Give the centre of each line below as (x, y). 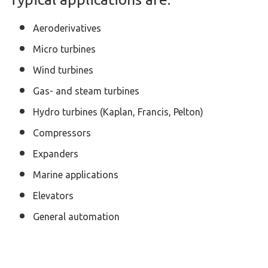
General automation (76, 217)
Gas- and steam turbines (86, 91)
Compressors (62, 133)
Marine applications (76, 175)
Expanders (56, 154)
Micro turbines (64, 49)
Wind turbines (63, 70)
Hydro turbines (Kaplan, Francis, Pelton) (118, 112)
